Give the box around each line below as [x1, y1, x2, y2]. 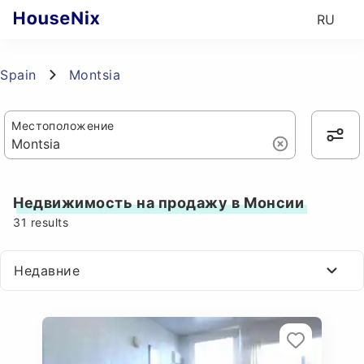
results [27, 215, 69, 229]
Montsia [68, 67, 121, 83]
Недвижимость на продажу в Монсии [13, 194, 305, 211]
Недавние [14, 262, 80, 279]
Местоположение [11, 119, 115, 132]
